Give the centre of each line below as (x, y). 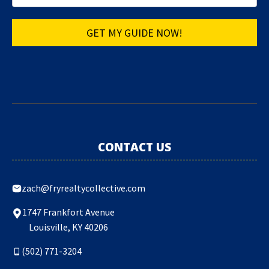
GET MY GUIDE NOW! (134, 33)
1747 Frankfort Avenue (68, 212)
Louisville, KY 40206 (68, 227)
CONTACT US (134, 147)
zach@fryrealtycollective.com (83, 188)
